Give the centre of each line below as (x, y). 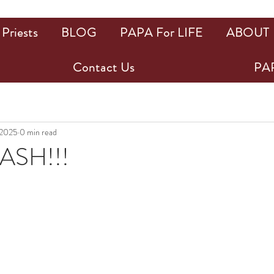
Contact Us (103, 68)
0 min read (38, 132)
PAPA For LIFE (161, 33)
